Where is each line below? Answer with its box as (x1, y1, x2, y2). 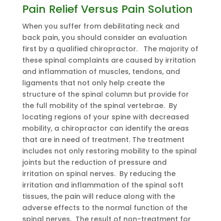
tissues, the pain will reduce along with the (22, 191, 175, 201)
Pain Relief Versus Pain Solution (22, 1, 193, 17)
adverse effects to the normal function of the (22, 203, 187, 213)
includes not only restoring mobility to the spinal (22, 146, 197, 156)
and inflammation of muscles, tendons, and (22, 67, 180, 76)
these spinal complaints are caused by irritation (22, 55, 196, 65)
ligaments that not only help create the (22, 78, 165, 88)
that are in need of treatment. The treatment (22, 135, 184, 145)
